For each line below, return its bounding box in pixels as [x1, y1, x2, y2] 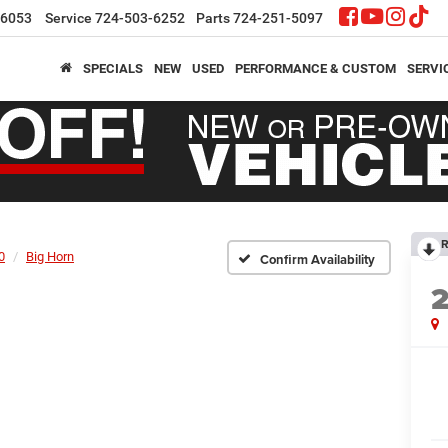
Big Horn [26, 249, 74, 264]
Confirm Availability [260, 249, 375, 269]
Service [45, 10, 92, 27]
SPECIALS [82, 60, 143, 76]
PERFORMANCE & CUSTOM [234, 60, 396, 76]
